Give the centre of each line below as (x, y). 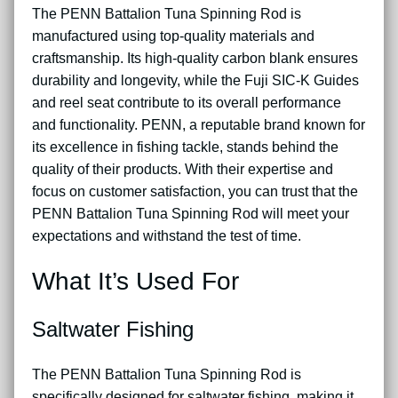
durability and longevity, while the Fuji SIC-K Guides (195, 81)
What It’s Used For (135, 282)
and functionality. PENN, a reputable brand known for (199, 125)
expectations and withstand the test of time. (167, 236)
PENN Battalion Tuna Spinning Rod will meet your (191, 214)
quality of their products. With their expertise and (183, 170)
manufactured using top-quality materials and (173, 36)
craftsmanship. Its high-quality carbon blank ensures (195, 59)
